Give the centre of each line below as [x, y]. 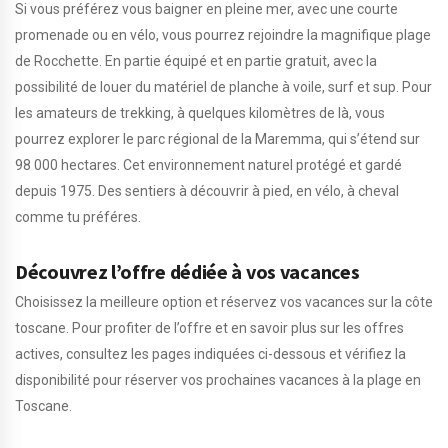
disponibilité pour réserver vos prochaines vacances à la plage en [218, 380]
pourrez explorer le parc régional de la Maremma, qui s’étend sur [217, 139]
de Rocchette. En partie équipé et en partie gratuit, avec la [196, 61]
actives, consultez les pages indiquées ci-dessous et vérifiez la [210, 354]
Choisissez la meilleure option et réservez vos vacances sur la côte [224, 302]
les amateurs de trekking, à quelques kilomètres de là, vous [200, 113]
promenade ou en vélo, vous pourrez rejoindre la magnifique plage [223, 35]
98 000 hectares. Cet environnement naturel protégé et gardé [208, 165]
